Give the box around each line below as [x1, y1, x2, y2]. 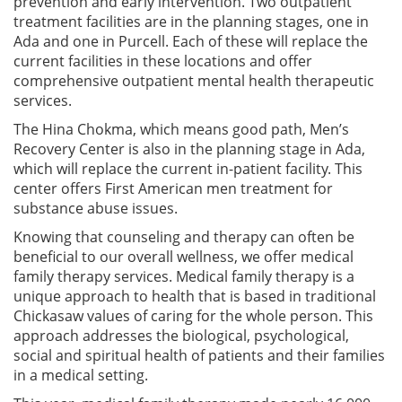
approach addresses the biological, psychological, [13, 325, 349, 345]
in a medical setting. [13, 364, 148, 385]
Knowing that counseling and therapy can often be [13, 226, 354, 247]
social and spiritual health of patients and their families [13, 345, 385, 365]
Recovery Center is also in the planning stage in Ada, [13, 138, 365, 159]
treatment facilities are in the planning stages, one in [13, 11, 369, 31]
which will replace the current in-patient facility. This [13, 158, 363, 179]
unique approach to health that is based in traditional [13, 285, 376, 306]
